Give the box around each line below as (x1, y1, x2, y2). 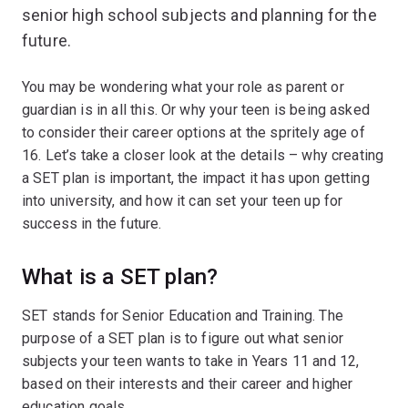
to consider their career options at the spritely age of (22, 123, 365, 141)
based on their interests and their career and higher (22, 374, 353, 393)
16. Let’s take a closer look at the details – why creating (22, 146, 384, 164)
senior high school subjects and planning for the (22, 5, 377, 25)
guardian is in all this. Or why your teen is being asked (22, 100, 370, 118)
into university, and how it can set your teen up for (22, 191, 343, 209)
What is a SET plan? (22, 263, 219, 290)
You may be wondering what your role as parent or (22, 77, 344, 96)
